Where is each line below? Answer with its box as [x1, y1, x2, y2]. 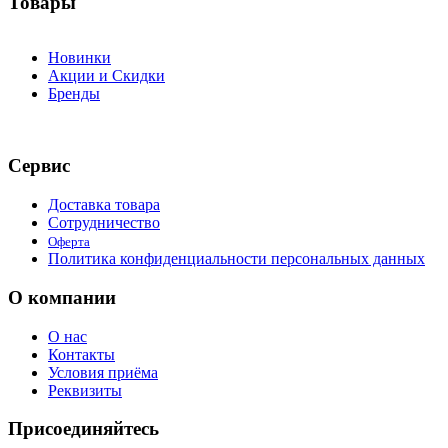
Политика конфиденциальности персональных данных [48, 250, 425, 268]
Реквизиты [48, 381, 122, 399]
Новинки [48, 48, 111, 66]
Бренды [48, 84, 100, 102]
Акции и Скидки [48, 66, 165, 84]
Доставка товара [48, 196, 160, 214]
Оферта [48, 234, 90, 250]
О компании [8, 286, 116, 308]
